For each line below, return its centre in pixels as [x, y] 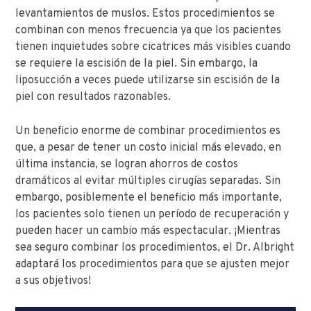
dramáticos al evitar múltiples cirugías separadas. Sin [148, 181]
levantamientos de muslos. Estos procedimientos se [145, 14]
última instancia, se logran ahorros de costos [127, 164]
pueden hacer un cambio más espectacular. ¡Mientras [148, 231]
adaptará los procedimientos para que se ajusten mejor [153, 264]
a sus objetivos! [53, 281]
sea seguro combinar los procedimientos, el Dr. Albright [155, 247]
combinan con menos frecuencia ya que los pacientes [149, 30]
